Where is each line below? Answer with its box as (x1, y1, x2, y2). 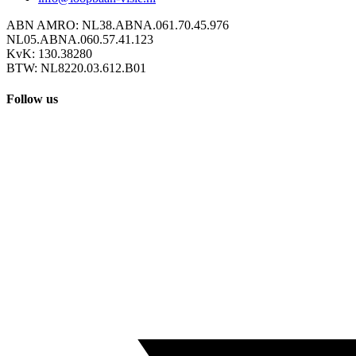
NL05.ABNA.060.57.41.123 (6, 32, 153, 46)
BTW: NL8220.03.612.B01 (6, 60, 146, 75)
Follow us (6, 92, 58, 106)
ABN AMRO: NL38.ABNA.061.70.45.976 (6, 17, 229, 32)
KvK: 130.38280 (6, 46, 92, 60)
